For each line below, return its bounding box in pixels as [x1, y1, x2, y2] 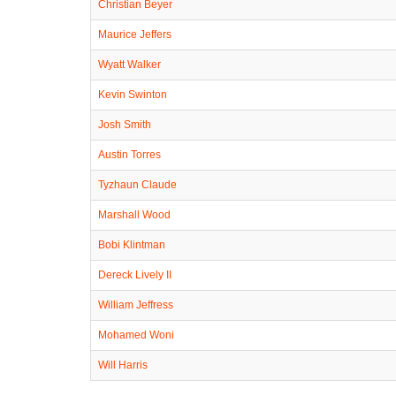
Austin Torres [98, 148, 161, 161]
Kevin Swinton [98, 88, 167, 101]
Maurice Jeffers [98, 27, 171, 41]
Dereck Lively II [98, 268, 171, 281]
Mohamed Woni [98, 328, 174, 341]
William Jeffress [98, 298, 173, 311]
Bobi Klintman [98, 238, 165, 251]
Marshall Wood [98, 208, 171, 221]
